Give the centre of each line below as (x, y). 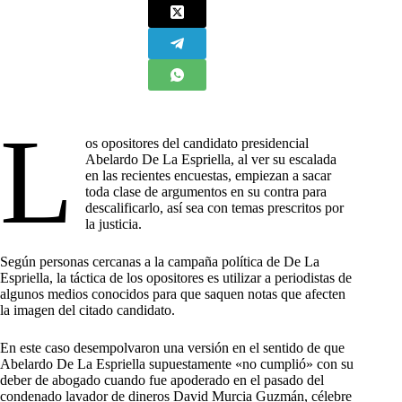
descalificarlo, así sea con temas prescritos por (215, 207)
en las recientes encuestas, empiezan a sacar (209, 175)
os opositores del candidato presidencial (197, 143)
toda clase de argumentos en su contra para (206, 191)
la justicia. (114, 223)
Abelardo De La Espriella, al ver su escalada (211, 159)
